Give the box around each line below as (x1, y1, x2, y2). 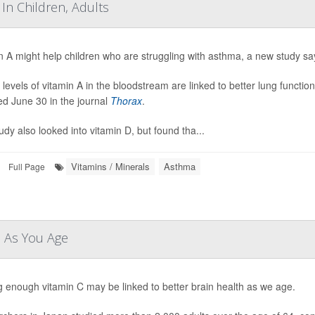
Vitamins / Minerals (71, 160, 150, 173)
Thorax (110, 94, 142, 108)
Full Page (8, 160, 45, 172)
